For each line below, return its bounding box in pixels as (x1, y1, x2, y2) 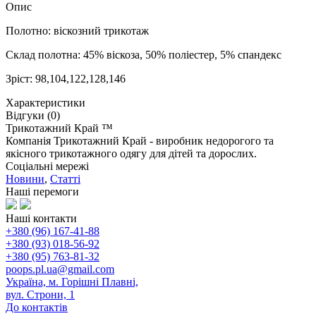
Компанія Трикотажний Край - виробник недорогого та (6, 134, 274, 147)
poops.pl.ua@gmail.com (6, 262, 114, 275)
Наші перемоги (6, 185, 79, 197)
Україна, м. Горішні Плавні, (6, 275, 138, 288)
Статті (50, 172, 80, 185)
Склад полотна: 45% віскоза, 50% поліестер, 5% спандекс (6, 48, 281, 61)
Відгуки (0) (6, 109, 60, 121)
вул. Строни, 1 (6, 288, 75, 300)
